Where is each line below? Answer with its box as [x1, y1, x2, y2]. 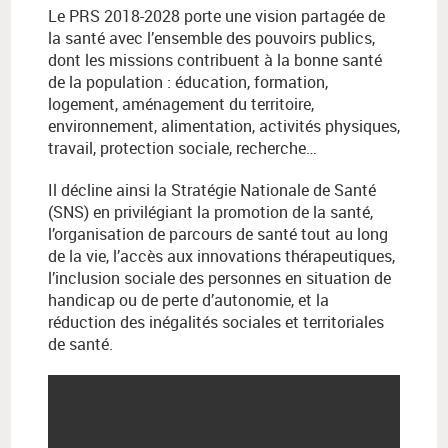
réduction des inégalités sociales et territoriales [48, 311, 384, 334]
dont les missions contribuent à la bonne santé [48, 49, 382, 72]
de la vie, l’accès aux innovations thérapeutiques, [48, 245, 395, 268]
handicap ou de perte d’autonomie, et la [48, 289, 329, 312]
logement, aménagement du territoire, [48, 93, 314, 116]
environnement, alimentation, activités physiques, [48, 115, 400, 138]
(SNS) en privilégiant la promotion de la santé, [48, 201, 373, 224]
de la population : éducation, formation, [48, 71, 328, 94]
